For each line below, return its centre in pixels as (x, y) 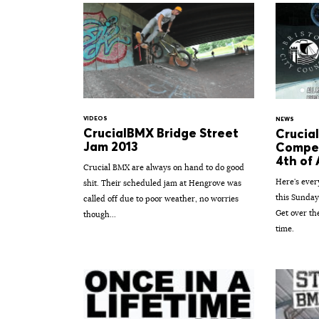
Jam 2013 (110, 146)
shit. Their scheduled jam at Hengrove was (162, 183)
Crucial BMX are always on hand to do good (164, 167)
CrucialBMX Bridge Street (161, 133)
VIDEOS (95, 118)
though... (100, 214)
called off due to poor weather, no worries (161, 198)
